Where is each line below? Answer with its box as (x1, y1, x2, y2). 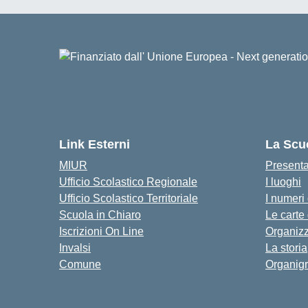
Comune (59, 258, 101, 270)
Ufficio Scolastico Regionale (59, 176, 197, 188)
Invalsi (59, 242, 91, 254)
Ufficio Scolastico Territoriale (59, 192, 198, 204)
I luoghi (265, 176, 301, 188)
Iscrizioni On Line (59, 225, 144, 237)
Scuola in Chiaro (59, 209, 141, 221)
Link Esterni (59, 137, 130, 151)
